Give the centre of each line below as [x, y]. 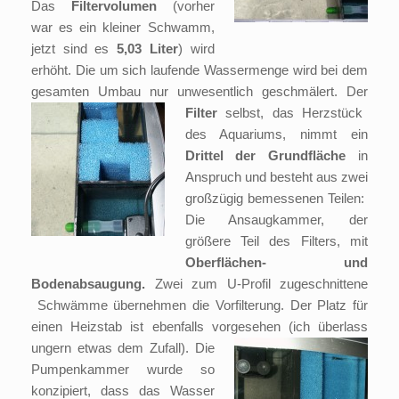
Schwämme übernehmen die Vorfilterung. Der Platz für [199, 305]
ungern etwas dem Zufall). [113, 348]
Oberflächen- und [276, 263]
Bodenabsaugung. [93, 284]
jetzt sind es [70, 49]
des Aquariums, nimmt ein [276, 134]
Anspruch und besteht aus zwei [276, 177]
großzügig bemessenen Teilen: [276, 199]
